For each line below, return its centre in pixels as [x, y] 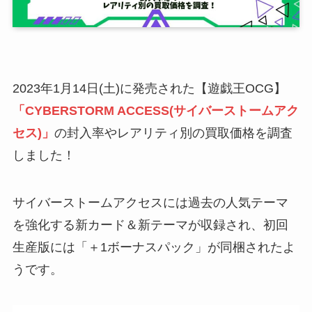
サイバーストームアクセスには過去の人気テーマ [150, 202]
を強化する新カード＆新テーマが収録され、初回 [150, 225]
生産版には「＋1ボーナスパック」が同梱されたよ [154, 247]
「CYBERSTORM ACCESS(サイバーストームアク [155, 110]
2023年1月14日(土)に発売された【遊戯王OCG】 [149, 88]
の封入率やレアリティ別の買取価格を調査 [173, 133]
